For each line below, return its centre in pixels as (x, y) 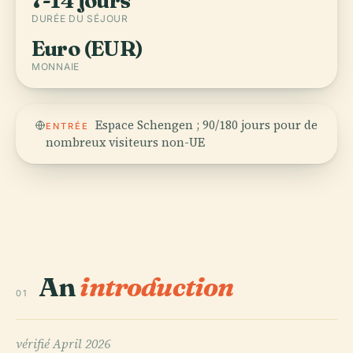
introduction (157, 287)
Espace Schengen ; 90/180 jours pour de (206, 125)
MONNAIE (56, 67)
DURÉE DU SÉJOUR (80, 19)
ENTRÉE (67, 126)
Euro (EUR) (87, 48)
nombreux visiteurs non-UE (125, 142)
